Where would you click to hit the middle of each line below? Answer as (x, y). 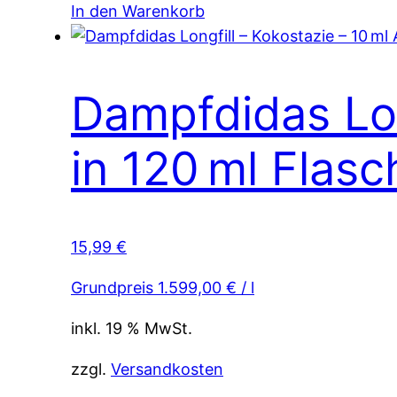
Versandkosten (167, 370)
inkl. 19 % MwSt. (132, 329)
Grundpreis (114, 288)
